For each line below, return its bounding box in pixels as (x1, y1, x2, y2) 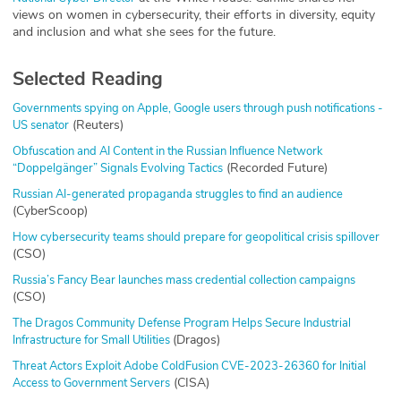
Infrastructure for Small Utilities (13, 331, 173, 348)
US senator (13, 116, 69, 133)
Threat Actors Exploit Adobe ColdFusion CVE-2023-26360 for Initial (13, 357, 366, 374)
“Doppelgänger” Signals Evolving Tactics (13, 159, 223, 176)
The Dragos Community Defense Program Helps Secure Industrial (13, 314, 351, 331)
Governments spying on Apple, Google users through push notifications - (13, 99, 383, 116)
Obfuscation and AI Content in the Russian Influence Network (13, 142, 323, 159)
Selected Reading (13, 65, 163, 91)
